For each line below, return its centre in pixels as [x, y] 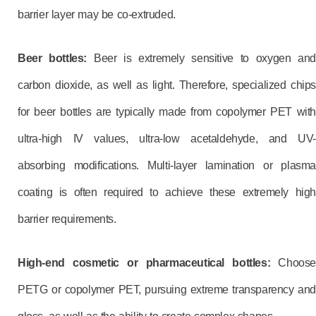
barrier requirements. [67, 219]
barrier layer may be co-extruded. [97, 14]
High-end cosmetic [68, 263]
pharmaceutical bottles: [212, 263]
